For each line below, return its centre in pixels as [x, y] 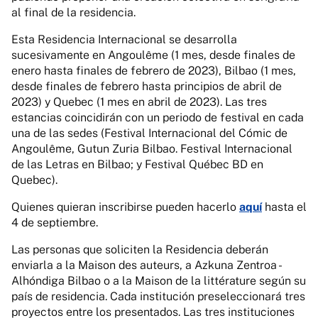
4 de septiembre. [55, 223]
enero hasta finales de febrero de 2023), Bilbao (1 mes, [154, 71]
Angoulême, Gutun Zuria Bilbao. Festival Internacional [152, 149]
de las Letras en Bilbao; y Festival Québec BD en [137, 164]
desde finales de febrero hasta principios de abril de [147, 86]
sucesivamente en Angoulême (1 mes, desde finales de [153, 55]
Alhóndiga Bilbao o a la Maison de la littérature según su [159, 281]
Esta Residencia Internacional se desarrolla [124, 39]
